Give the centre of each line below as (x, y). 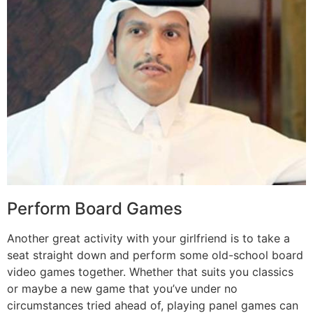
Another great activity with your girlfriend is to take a (148, 239)
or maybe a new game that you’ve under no (122, 289)
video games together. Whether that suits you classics (150, 272)
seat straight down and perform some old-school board (155, 255)
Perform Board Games (95, 209)
